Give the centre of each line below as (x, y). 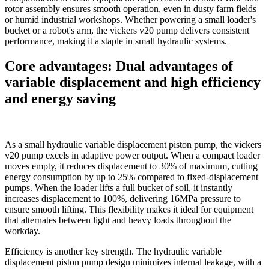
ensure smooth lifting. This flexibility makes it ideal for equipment (129, 210)
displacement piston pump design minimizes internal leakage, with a (133, 262)
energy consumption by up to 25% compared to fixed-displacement (131, 177)
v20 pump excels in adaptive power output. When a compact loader (132, 156)
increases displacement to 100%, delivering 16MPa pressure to (123, 199)
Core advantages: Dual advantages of (119, 66)
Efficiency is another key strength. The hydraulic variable (113, 252)
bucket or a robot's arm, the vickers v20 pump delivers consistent (127, 30)
